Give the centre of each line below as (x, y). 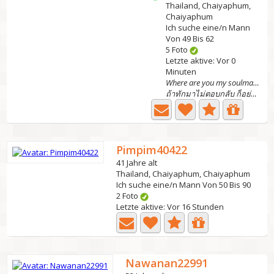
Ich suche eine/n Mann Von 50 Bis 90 (184, 185)
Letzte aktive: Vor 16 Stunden (170, 207)
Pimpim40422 (152, 150)
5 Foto (178, 50)
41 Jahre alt (137, 163)
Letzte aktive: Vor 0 (201, 61)
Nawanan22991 (167, 263)
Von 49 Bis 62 (190, 39)
